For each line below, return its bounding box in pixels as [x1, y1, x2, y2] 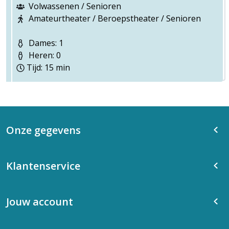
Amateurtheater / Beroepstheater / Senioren [29, 13, 201, 24]
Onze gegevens [6, 123, 81, 137]
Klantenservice [6, 159, 80, 173]
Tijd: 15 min [27, 62, 70, 73]
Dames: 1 [27, 37, 63, 49]
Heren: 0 [27, 50, 61, 61]
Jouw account [6, 195, 73, 209]
